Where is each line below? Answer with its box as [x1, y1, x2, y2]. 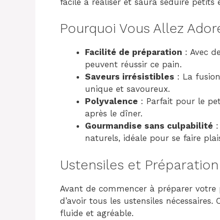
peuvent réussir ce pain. [85, 59, 182, 69]
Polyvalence [85, 96, 138, 106]
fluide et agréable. [60, 208, 134, 218]
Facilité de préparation [85, 47, 182, 57]
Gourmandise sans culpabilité [85, 121, 213, 131]
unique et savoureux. [85, 84, 170, 94]
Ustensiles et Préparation [60, 157, 219, 173]
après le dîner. [85, 109, 142, 118]
